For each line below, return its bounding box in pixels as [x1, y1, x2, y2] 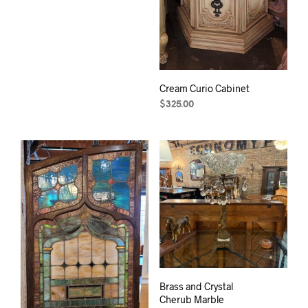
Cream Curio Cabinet [159, 82, 250, 95]
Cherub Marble [159, 294, 224, 306]
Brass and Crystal [159, 280, 233, 293]
